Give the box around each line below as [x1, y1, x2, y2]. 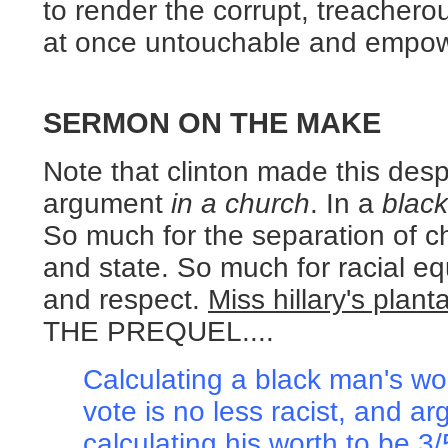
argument [43, 188, 171, 219]
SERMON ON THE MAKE [43, 107, 381, 139]
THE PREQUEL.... [43, 316, 274, 347]
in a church [171, 188, 310, 219]
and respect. [43, 284, 208, 315]
